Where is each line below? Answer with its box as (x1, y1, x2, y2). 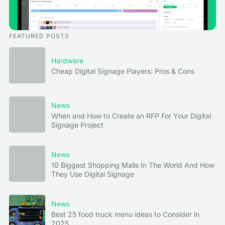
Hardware (51, 56, 83, 65)
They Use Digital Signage (51, 169, 134, 178)
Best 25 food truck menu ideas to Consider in (51, 209, 199, 218)
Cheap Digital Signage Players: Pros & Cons (51, 66, 194, 75)
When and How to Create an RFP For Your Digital (51, 111, 211, 120)
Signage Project (51, 120, 103, 129)
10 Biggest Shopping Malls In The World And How (51, 160, 214, 169)
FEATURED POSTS (9, 32, 69, 40)
